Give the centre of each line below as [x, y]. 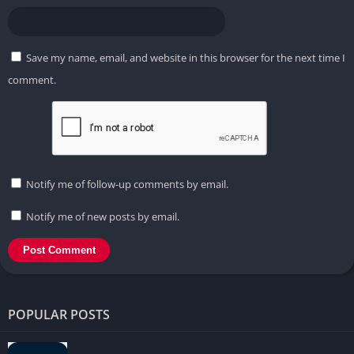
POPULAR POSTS [59, 314]
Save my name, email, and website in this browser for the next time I [186, 57]
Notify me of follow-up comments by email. [127, 184]
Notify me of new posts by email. [103, 216]
